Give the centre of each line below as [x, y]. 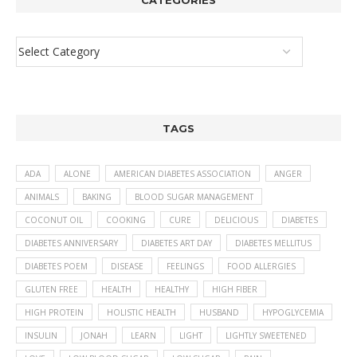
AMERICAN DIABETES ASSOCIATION [182, 174]
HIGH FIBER [235, 290]
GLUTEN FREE [51, 290]
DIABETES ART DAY [177, 243]
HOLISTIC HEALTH [141, 313]
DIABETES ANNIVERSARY [71, 243]
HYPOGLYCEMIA [293, 313]
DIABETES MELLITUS [273, 243]
